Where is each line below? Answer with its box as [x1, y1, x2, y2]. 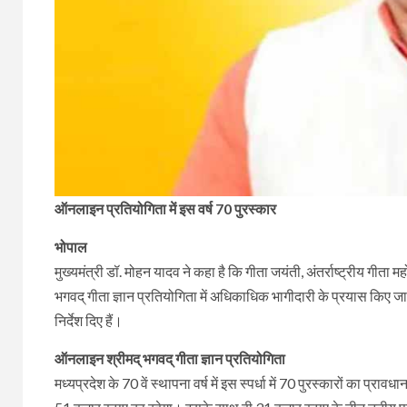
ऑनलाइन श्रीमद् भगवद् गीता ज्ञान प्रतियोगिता [55, 350, 285, 367]
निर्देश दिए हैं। [55, 312, 123, 329]
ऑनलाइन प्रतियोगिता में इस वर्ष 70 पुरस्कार [55, 200, 276, 217]
